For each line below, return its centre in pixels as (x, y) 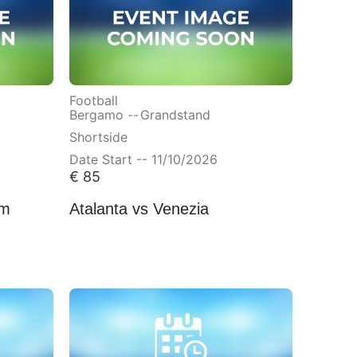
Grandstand (175, 114)
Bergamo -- (104, 114)
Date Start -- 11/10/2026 (143, 158)
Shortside (98, 136)
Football (93, 99)
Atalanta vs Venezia (139, 207)
